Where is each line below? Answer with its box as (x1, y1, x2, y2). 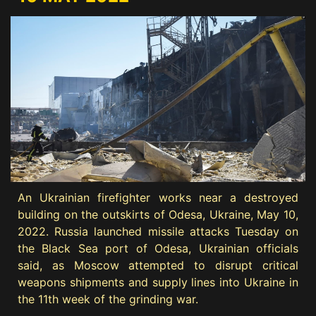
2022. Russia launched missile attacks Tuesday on (18, 224, 298, 239)
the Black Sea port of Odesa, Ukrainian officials (18, 241, 298, 256)
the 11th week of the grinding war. (18, 292, 198, 307)
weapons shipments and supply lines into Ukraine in (18, 275, 298, 290)
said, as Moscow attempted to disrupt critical (18, 258, 298, 273)
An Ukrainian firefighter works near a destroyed (18, 190, 298, 205)
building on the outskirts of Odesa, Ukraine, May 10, (18, 207, 298, 222)
